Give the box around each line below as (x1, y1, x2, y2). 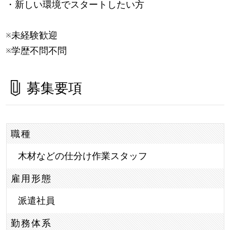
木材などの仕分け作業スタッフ (17, 150, 147, 162)
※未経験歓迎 (6, 29, 58, 41)
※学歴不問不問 (6, 45, 67, 56)
